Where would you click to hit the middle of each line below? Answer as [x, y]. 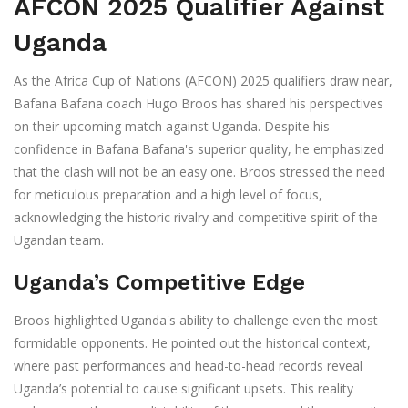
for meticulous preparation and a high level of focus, [168, 195]
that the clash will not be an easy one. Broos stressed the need [199, 172]
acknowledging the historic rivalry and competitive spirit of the [196, 218]
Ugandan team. [59, 240]
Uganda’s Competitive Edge [159, 283]
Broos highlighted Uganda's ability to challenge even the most [196, 321]
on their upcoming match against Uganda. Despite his [172, 127]
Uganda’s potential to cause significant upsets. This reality [184, 389]
